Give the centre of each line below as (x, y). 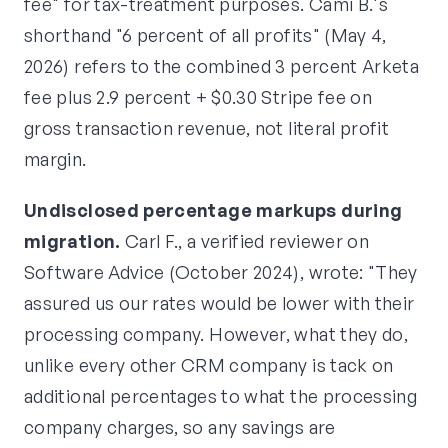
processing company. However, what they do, (216, 334)
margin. (55, 159)
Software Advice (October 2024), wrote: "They (221, 272)
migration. (72, 241)
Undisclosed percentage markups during (213, 210)
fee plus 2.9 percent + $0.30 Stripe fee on (198, 97)
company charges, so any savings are (180, 427)
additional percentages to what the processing (221, 396)
